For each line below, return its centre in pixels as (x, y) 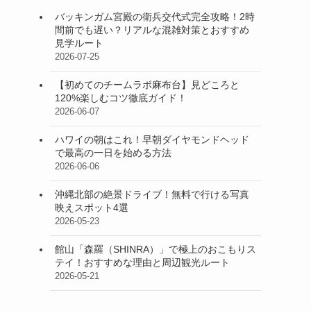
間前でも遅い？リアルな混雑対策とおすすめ (152, 30)
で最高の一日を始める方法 (113, 153)
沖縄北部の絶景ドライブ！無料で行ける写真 (152, 194)
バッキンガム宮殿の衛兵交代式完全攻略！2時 (155, 17)
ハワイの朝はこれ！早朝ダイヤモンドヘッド (152, 140)
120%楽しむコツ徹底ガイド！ (121, 98)
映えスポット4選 (92, 208)
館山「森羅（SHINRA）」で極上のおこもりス (155, 249)
